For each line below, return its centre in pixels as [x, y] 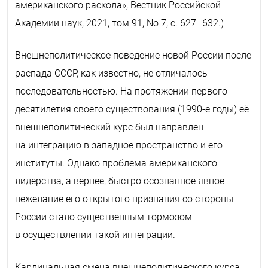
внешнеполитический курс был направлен [109, 127]
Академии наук [48, 23]
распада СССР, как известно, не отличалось [111, 73]
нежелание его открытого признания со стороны [124, 199]
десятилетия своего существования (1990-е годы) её [132, 109]
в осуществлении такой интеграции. [95, 234]
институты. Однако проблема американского [116, 163]
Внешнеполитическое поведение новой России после [133, 55]
